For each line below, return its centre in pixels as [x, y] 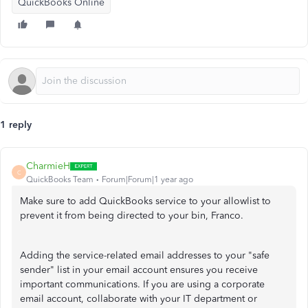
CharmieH [48, 166]
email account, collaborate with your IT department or [139, 299]
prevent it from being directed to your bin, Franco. [132, 216]
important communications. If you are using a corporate [142, 284]
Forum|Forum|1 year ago [147, 179]
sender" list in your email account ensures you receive [139, 270]
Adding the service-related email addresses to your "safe [145, 255]
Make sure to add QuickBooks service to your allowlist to [145, 201]
